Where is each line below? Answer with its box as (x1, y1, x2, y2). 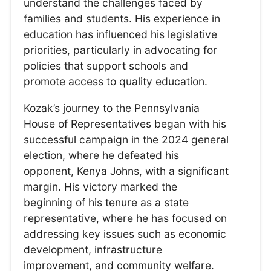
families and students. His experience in (24, 12, 221, 25)
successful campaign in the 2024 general (24, 132, 229, 146)
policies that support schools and (24, 59, 189, 73)
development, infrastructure (24, 243, 163, 256)
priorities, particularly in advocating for (24, 44, 218, 57)
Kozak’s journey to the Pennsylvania (24, 101, 200, 114)
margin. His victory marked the (24, 180, 178, 193)
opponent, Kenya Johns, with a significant (24, 164, 229, 177)
